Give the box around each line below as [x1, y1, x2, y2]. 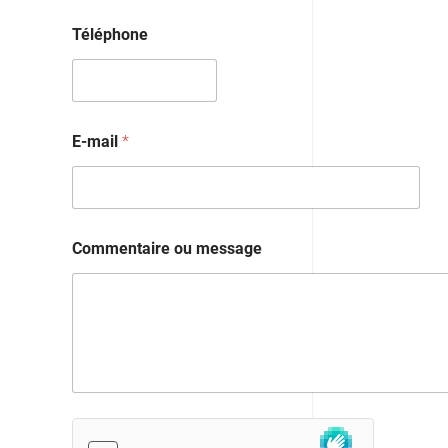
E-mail [72, 131, 122, 151]
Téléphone [72, 24, 148, 44]
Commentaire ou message [72, 238, 262, 258]
